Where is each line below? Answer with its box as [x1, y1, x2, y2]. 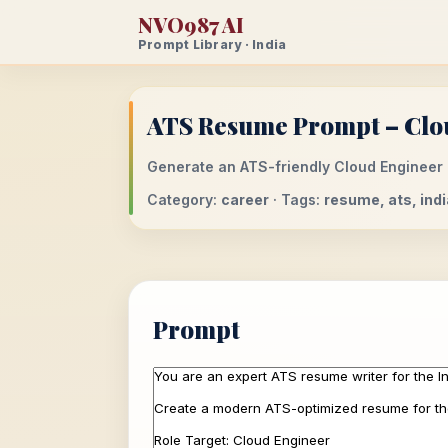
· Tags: [269, 191, 324, 208]
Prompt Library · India [138, 36, 287, 52]
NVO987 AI [138, 10, 245, 38]
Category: [147, 191, 221, 208]
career [221, 191, 269, 208]
